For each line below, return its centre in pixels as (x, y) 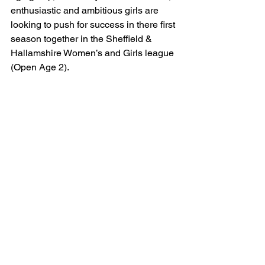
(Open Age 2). (40, 67)
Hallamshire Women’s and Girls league (93, 53)
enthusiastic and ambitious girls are (86, 10)
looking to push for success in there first (94, 24)
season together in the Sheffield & (83, 38)
